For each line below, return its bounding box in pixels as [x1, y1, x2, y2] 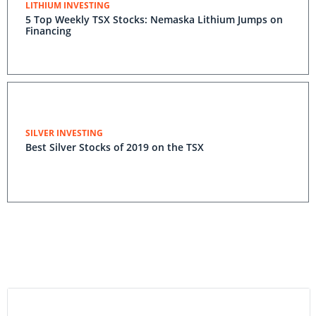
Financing [25, 24, 71, 37]
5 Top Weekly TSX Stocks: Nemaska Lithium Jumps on [25, 13, 283, 26]
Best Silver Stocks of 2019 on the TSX [25, 140, 204, 154]
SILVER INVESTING [25, 127, 103, 139]
